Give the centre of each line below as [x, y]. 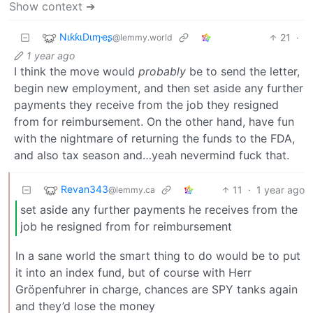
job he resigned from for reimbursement [126, 227]
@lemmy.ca [132, 189]
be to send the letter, [243, 71]
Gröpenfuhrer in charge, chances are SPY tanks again [156, 289]
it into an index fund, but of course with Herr [133, 272]
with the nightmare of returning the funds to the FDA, [154, 138]
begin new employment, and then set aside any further [159, 88]
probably [162, 71]
